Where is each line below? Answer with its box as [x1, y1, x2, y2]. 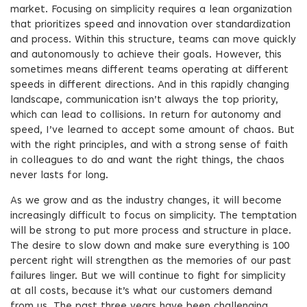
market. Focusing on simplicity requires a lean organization [10, 5, 292, 15]
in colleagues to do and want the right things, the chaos [10, 156, 284, 166]
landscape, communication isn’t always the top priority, [10, 95, 278, 106]
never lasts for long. [10, 171, 108, 181]
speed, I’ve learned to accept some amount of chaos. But [10, 125, 295, 136]
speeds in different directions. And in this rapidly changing [10, 80, 289, 90]
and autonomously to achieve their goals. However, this [10, 50, 282, 60]
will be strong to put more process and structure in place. [10, 226, 291, 236]
